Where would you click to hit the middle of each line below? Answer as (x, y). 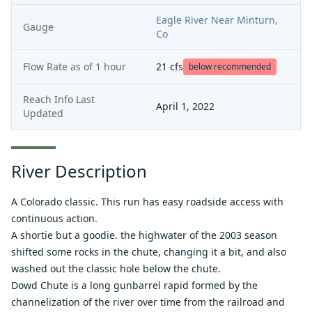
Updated (43, 113)
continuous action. (54, 218)
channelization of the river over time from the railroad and (148, 302)
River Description (79, 171)
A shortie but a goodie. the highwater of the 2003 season (144, 235)
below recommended (230, 67)
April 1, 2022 (185, 106)
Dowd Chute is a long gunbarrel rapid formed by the (134, 285)
